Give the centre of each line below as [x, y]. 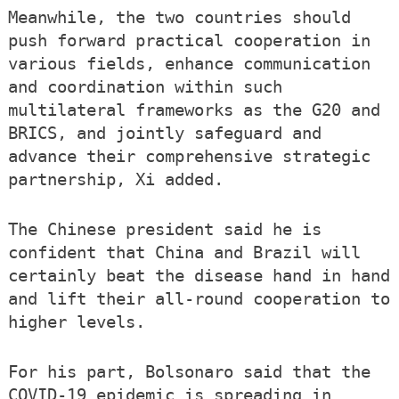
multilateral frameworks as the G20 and [194, 110]
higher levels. [76, 322]
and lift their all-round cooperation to [199, 299]
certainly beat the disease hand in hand [199, 276]
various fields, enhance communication [189, 64]
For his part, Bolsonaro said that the [189, 372]
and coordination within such [145, 87]
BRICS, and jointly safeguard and [164, 134]
